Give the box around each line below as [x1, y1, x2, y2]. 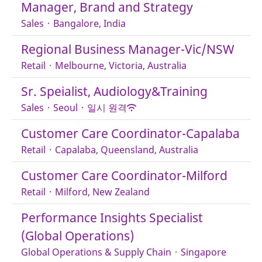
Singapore [181, 246, 226, 258]
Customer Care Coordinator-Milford [21, 167, 227, 184]
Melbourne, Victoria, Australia [55, 59, 187, 72]
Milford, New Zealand [55, 185, 150, 198]
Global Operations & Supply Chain [21, 246, 171, 258]
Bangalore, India [53, 17, 126, 30]
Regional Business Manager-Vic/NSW [21, 41, 235, 57]
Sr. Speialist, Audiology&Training [21, 83, 208, 99]
